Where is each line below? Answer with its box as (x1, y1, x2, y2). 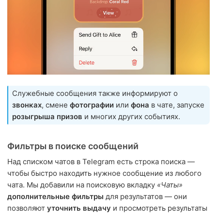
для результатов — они (104, 192, 187, 201)
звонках (12, 100, 42, 110)
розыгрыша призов (12, 112, 82, 122)
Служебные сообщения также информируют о (12, 89, 178, 98)
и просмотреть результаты (111, 203, 207, 213)
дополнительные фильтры (7, 192, 104, 201)
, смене (42, 100, 70, 110)
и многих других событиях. (82, 112, 180, 122)
